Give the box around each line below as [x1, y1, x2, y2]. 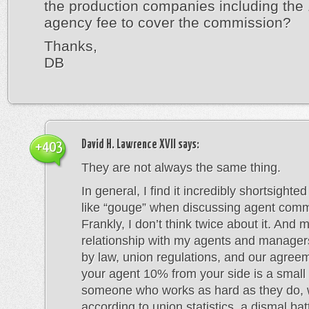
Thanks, [44, 38, 97, 54]
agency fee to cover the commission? [44, 14, 291, 30]
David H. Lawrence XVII [81, 139, 176, 151]
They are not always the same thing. [81, 160, 281, 175]
